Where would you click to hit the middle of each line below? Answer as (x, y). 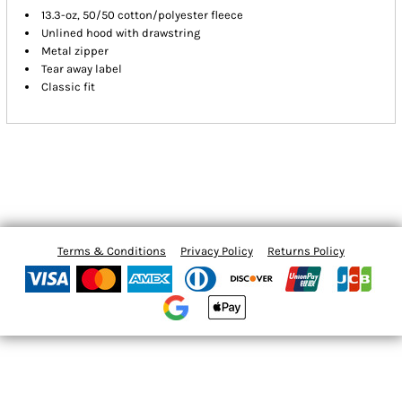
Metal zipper (75, 51)
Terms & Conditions (112, 251)
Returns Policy (306, 251)
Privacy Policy (217, 251)
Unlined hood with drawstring (121, 33)
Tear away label (82, 69)
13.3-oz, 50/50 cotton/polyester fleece (143, 15)
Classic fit (69, 87)
